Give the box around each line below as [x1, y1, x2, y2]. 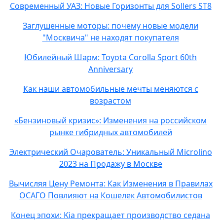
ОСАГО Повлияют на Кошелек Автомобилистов [19, 190, 202, 201]
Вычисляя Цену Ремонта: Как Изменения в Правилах [8, 178, 213, 189]
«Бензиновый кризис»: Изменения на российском [14, 115, 207, 126]
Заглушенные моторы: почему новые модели [23, 20, 198, 31]
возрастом [90, 95, 131, 106]
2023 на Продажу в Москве [59, 158, 162, 169]
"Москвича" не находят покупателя [42, 32, 179, 43]
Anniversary [88, 64, 133, 74]
